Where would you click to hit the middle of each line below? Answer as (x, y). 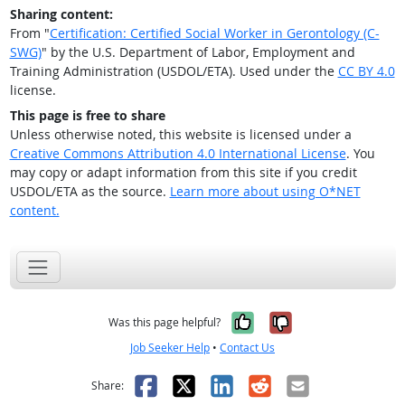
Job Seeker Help (170, 348)
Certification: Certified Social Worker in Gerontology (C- (214, 33)
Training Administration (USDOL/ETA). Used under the (174, 71)
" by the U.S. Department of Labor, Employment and (198, 52)
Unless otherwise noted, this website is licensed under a (180, 134)
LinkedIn (255, 385)
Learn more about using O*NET (265, 191)
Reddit (281, 385)
